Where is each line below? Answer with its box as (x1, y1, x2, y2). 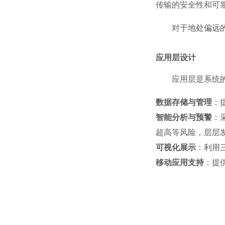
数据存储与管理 (155, 98, 212, 107)
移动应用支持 (155, 158, 204, 167)
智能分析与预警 (155, 113, 212, 122)
